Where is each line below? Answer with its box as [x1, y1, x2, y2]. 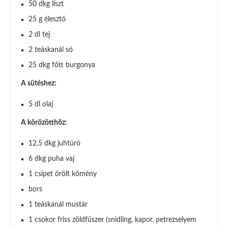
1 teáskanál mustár [28, 201, 88, 208]
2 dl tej [28, 31, 50, 38]
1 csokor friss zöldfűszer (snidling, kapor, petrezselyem [28, 216, 196, 223]
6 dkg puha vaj [28, 155, 74, 162]
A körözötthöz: [21, 119, 67, 126]
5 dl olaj [28, 101, 53, 108]
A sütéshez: [21, 80, 56, 87]
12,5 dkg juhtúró [28, 140, 80, 147]
